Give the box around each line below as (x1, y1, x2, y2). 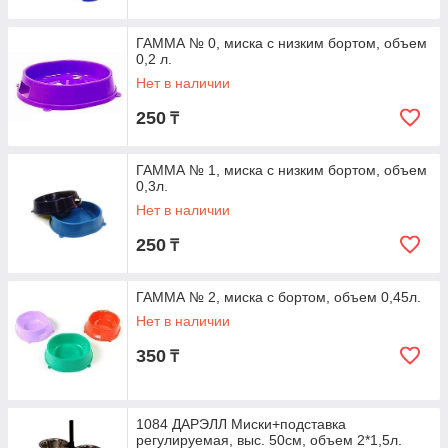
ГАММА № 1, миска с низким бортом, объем (136, 162, 427, 178)
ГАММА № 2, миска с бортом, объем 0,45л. (136, 289, 421, 305)
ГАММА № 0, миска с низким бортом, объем (136, 35, 427, 51)
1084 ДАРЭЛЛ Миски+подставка (136, 416, 346, 432)
